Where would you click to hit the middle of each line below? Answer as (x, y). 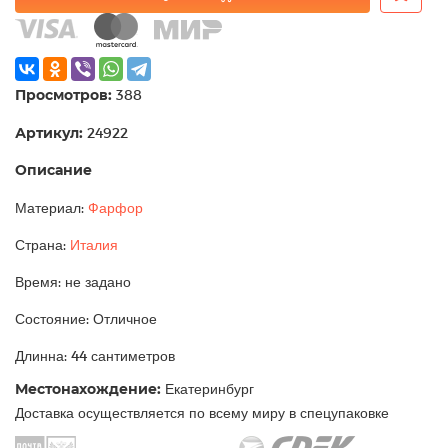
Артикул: (49, 133)
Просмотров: (63, 95)
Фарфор (115, 208)
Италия (94, 245)
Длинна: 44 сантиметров (95, 356)
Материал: (51, 208)
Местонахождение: (88, 389)
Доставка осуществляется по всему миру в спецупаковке (202, 413)
